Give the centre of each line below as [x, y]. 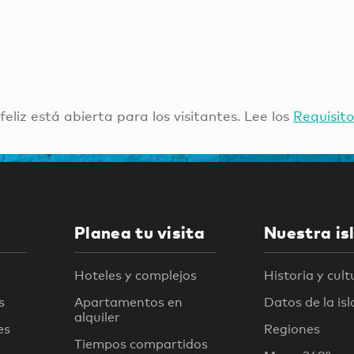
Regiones [292, 329]
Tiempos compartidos [141, 344]
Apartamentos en [128, 302]
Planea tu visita [140, 232]
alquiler [97, 317]
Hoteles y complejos [136, 275]
